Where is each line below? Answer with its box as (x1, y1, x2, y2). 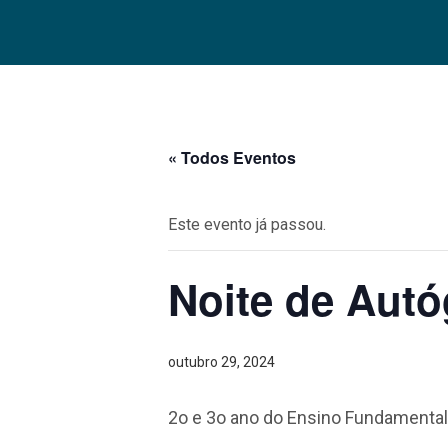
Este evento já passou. (168, 214, 326, 234)
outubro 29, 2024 (168, 353, 275, 370)
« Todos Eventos (168, 145, 296, 169)
